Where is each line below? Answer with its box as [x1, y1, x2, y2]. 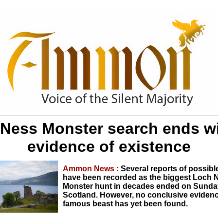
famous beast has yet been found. [63, 200, 188, 208]
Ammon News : [63, 164, 121, 173]
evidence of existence [27, 138, 191, 155]
